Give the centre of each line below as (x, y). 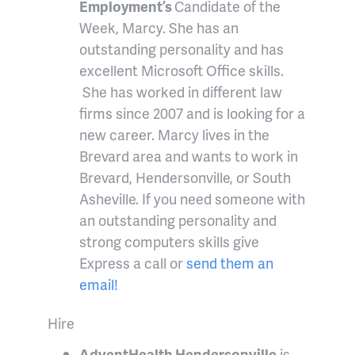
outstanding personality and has (181, 49)
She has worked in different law (181, 92)
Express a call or (131, 263)
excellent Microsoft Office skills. (181, 71)
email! (99, 284)
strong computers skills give (169, 242)
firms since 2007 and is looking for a (192, 113)
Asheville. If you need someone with (192, 199)
